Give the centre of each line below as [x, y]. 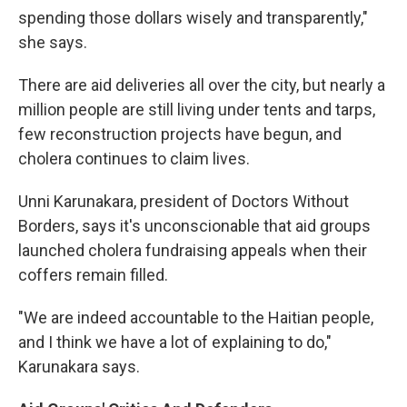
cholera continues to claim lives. [134, 159]
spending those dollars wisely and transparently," [193, 18]
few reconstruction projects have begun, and [180, 134]
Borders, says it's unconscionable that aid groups [194, 226]
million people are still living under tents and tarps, [197, 110]
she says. [53, 43]
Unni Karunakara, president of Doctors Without [184, 202]
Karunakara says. [79, 367]
